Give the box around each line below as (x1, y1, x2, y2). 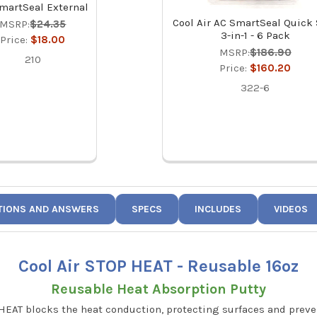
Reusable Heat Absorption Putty (51, 280, 266, 297)
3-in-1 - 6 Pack (220, 29, 290, 42)
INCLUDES (195, 203, 242, 216)
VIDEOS (274, 203, 309, 216)
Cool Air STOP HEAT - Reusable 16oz (18, 255, 299, 276)
